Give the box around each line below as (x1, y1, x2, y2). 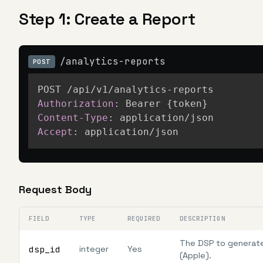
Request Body (19, 183, 92, 196)
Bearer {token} (126, 98, 208, 109)
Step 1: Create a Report (19, 8, 195, 29)
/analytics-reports (59, 55, 166, 68)
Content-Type (38, 112, 108, 123)
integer (79, 244, 109, 254)
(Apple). (180, 250, 211, 261)
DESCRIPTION (180, 214, 225, 222)
